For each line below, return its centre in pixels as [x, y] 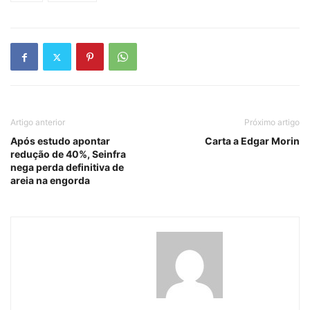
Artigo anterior [38, 122]
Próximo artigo [272, 122]
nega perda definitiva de [67, 167]
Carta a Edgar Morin [252, 141]
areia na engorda [50, 181]
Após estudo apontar [60, 141]
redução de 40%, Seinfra [68, 154]
